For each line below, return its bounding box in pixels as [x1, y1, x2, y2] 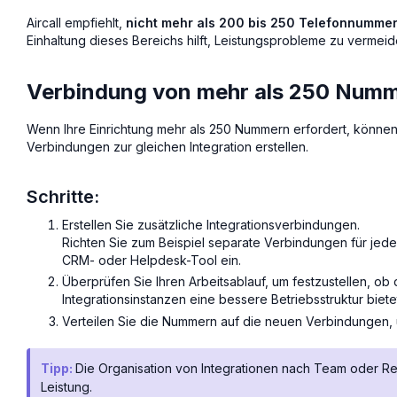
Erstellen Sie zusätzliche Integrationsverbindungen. [62, 216, 360, 232]
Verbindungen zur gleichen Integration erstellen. [27, 138, 308, 154]
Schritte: [27, 185, 99, 207]
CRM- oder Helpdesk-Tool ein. [62, 252, 241, 268]
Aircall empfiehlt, [27, 14, 126, 30]
